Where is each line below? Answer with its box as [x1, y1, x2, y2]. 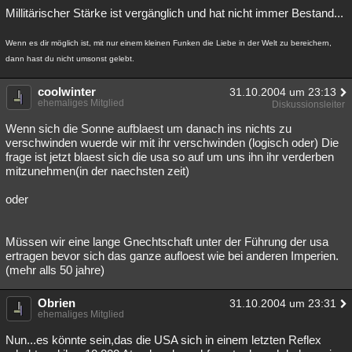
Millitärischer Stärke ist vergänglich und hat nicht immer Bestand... [5, 6, 343, 20]
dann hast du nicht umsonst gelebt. [5, 54, 134, 63]
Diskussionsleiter [272, 99, 345, 110]
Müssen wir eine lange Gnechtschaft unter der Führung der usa [5, 235, 328, 248]
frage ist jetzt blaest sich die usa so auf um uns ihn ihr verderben [5, 150, 334, 163]
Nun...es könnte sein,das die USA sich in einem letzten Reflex [5, 333, 321, 346]
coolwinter [38, 85, 96, 98]
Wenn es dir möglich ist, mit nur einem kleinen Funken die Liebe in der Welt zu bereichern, [5, 38, 332, 47]
